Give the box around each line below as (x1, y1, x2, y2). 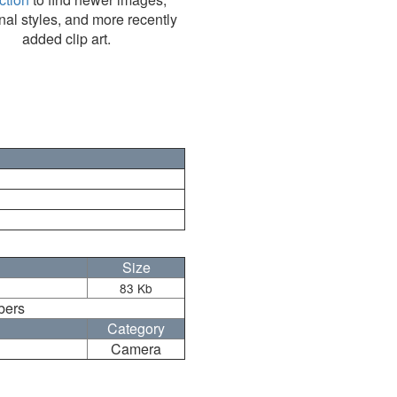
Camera (111, 339, 161, 359)
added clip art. (21, 28, 111, 49)
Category (107, 318, 165, 339)
